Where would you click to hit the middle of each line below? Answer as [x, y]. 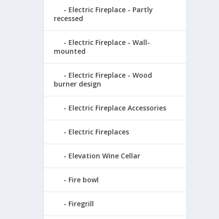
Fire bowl [84, 179]
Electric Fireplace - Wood [110, 75]
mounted [70, 51]
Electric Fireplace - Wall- [109, 42]
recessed [69, 18]
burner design [78, 84]
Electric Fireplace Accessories [118, 108]
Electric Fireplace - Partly [111, 9]
